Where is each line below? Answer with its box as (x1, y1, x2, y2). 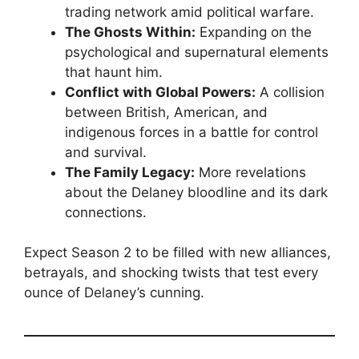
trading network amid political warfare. (65, 3, 314, 20)
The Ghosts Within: (65, 23, 196, 40)
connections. (65, 204, 147, 220)
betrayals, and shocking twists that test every (24, 264, 318, 281)
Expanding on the (196, 23, 312, 40)
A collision (256, 83, 325, 100)
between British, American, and (65, 103, 268, 120)
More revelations (195, 163, 306, 180)
